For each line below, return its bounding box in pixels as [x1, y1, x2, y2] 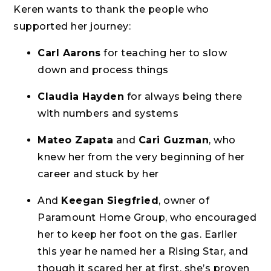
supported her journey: [13, 21, 131, 33]
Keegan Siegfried [61, 195, 159, 207]
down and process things [38, 64, 169, 76]
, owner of [158, 195, 210, 207]
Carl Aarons [38, 47, 101, 59]
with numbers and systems [38, 108, 179, 120]
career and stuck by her [38, 168, 159, 180]
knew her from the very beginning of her [38, 151, 245, 163]
